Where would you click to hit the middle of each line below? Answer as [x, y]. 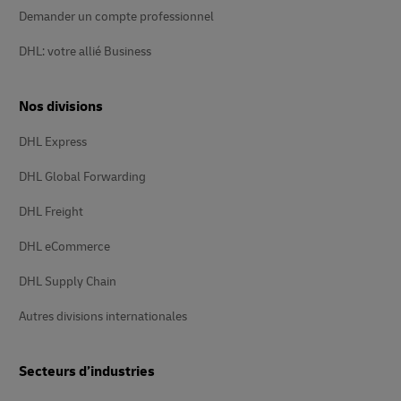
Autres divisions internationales [103, 316]
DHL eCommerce [64, 247]
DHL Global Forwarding [82, 177]
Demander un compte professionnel [116, 17]
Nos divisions [61, 107]
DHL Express [53, 142]
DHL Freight [51, 212]
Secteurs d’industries [87, 371]
